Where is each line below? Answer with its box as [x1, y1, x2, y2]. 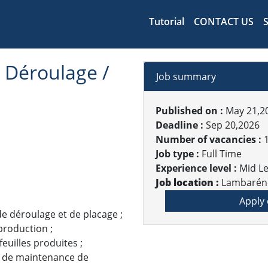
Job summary [156, 70, 216, 83]
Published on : [156, 104, 226, 117]
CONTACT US [194, 15, 254, 28]
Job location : [156, 176, 221, 189]
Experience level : [156, 162, 239, 175]
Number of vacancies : [156, 133, 264, 146]
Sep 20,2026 [206, 118, 260, 132]
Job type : [156, 147, 202, 160]
